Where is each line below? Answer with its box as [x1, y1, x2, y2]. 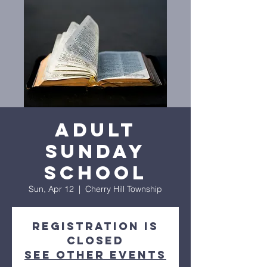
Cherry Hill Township [85, 184, 162, 194]
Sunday [45, 139, 146, 163]
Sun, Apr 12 [29, 184, 74, 194]
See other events [24, 248, 166, 262]
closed [67, 234, 124, 247]
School [44, 161, 147, 185]
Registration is [32, 219, 159, 233]
